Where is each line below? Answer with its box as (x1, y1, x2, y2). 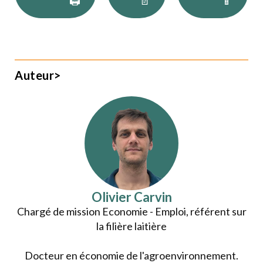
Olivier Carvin (91, 189, 172, 205)
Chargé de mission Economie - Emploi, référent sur (16, 205, 247, 218)
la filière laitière (96, 220, 167, 233)
